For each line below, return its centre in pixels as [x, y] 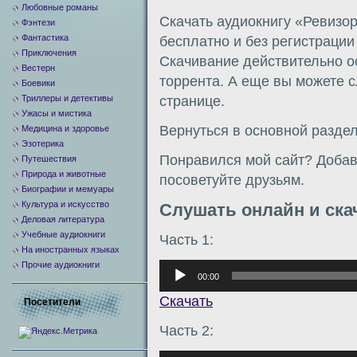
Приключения [49, 53]
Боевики [38, 83]
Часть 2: [186, 330]
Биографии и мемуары [68, 189]
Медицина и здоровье [65, 128]
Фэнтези [38, 22]
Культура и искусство [65, 204]
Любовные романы [60, 7]
